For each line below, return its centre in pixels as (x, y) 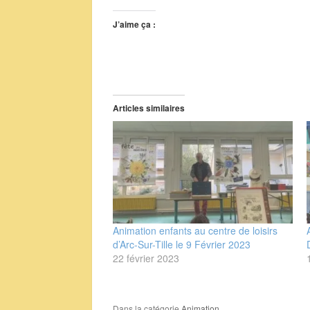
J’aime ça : (135, 24)
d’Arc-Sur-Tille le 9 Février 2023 (182, 245)
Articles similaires (149, 108)
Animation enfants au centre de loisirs (195, 231)
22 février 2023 (146, 258)
